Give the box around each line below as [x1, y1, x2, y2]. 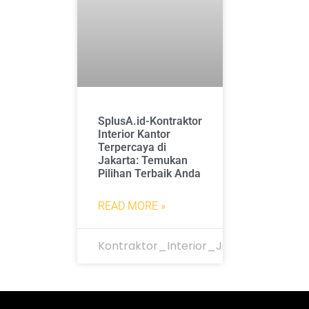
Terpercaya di [98, 140, 166, 154]
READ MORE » [98, 199, 166, 212]
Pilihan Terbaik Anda [98, 166, 201, 180]
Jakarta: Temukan [98, 153, 188, 167]
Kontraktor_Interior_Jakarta [98, 237, 259, 254]
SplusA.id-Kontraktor [98, 114, 202, 128]
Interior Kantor [98, 127, 170, 141]
